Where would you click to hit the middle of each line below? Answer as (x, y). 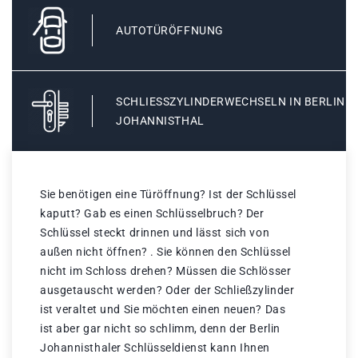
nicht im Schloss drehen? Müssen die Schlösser (166, 271)
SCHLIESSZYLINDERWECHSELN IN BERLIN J (231, 102)
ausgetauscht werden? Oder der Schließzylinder (167, 290)
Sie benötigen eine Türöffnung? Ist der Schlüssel (168, 195)
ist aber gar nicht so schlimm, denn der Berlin (160, 329)
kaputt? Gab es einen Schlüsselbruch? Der (152, 214)
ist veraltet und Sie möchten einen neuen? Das (163, 310)
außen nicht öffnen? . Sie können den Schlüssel (165, 252)
